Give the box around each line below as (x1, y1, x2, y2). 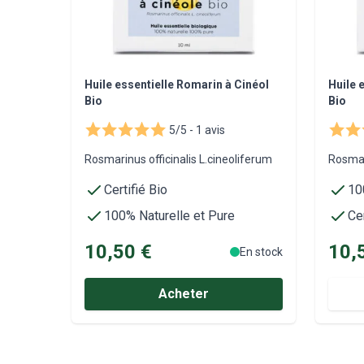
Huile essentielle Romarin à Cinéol (84, 77, 269, 91)
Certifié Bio (104, 181, 167, 197)
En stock (240, 245, 283, 258)
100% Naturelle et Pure (104, 207, 235, 223)
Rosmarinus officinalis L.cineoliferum (84, 152, 272, 166)
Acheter (158, 285, 209, 301)
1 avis (193, 123, 225, 136)
